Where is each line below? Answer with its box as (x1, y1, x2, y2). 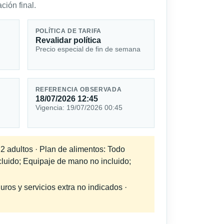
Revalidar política (35, 36, 101, 45)
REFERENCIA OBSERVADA (35, 86, 122, 93)
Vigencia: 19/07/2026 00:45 (35, 103, 122, 112)
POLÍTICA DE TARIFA (35, 28, 102, 34)
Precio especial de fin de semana (35, 45, 140, 53)
